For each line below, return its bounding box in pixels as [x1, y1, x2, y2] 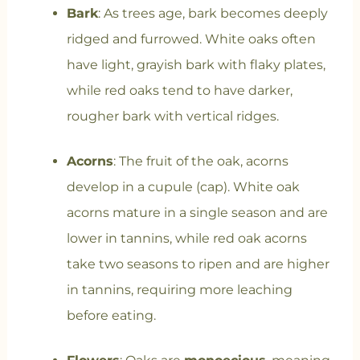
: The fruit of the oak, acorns [112, 153, 288, 170]
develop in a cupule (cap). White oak [66, 179, 300, 195]
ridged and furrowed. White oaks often [66, 31, 316, 47]
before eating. [66, 308, 156, 324]
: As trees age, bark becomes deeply [97, 6, 328, 22]
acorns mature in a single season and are [66, 205, 328, 221]
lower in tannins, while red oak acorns [66, 231, 307, 247]
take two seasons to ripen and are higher [66, 256, 329, 272]
